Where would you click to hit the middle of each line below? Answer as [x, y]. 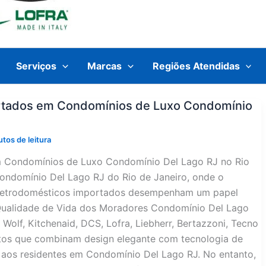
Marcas [104, 66]
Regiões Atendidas [196, 66]
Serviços [37, 66]
